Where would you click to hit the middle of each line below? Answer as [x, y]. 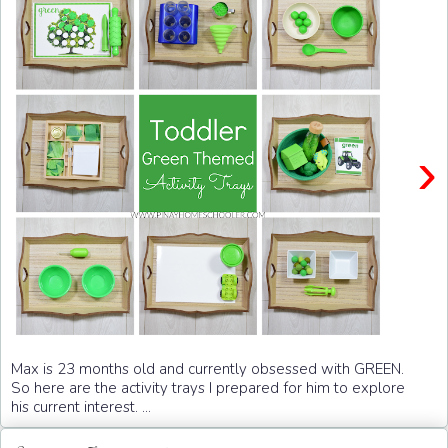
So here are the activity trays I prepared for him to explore [208, 388]
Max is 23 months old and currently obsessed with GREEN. [209, 369]
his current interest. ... [81, 407]
